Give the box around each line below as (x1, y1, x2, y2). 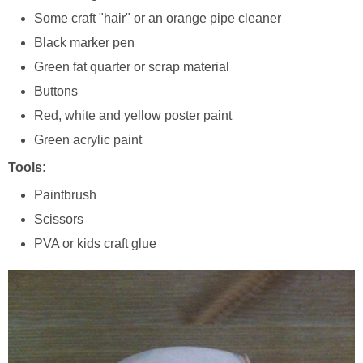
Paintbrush (34, 188, 96, 203)
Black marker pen (34, 36, 135, 50)
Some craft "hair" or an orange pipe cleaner (34, 11, 281, 26)
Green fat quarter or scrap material (34, 60, 229, 75)
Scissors (34, 212, 83, 227)
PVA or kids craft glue (34, 237, 156, 251)
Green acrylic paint (34, 133, 142, 147)
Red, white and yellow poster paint (34, 109, 232, 123)
